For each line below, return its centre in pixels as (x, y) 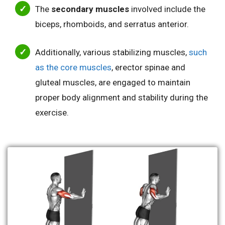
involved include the (167, 9)
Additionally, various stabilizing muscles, (112, 52)
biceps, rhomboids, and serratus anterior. (112, 24)
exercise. (52, 112)
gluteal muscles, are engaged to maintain (113, 82)
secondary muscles (90, 9)
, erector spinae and (148, 67)
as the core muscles (73, 67)
